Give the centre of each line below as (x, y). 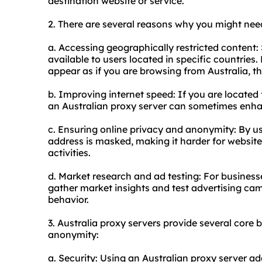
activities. (69, 153)
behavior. (68, 200)
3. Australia (74, 223)
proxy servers (130, 223)
